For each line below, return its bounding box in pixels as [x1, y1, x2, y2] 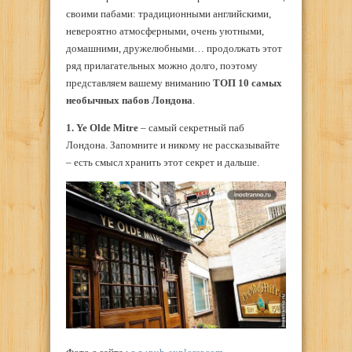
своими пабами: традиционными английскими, [66, 8, 271, 20]
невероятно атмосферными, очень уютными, [66, 25, 264, 38]
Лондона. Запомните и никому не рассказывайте [66, 139, 280, 152]
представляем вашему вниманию [66, 77, 213, 90]
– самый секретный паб [138, 122, 244, 134]
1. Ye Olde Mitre [66, 122, 138, 134]
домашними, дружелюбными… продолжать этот [66, 42, 282, 55]
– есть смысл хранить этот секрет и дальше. [66, 156, 259, 169]
